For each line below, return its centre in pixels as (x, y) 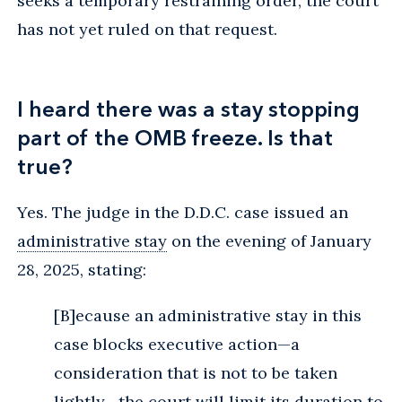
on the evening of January (269, 240)
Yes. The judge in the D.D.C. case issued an (183, 212)
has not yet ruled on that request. (147, 29)
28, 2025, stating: (82, 269)
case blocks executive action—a (177, 344)
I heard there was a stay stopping (188, 109)
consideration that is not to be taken (196, 372)
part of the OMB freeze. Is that (175, 137)
